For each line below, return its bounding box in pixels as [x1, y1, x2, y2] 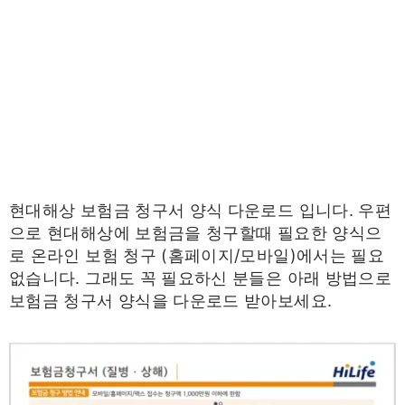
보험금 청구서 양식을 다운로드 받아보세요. [9, 291, 333, 310]
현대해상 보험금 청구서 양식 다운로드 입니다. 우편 [9, 201, 392, 220]
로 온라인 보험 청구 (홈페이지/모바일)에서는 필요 [9, 246, 385, 265]
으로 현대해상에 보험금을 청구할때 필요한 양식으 [9, 223, 382, 242]
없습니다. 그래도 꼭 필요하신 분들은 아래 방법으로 [9, 268, 392, 287]
